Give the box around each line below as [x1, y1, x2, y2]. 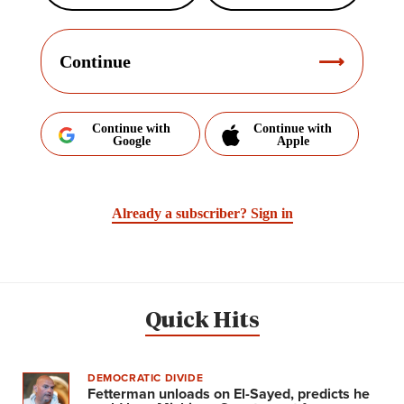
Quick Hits [144, 309, 260, 332]
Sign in [250, 206, 293, 222]
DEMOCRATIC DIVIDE [87, 369, 204, 385]
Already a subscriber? [111, 206, 251, 222]
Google [112, 134, 151, 149]
